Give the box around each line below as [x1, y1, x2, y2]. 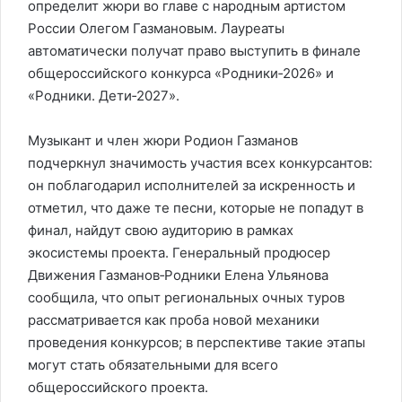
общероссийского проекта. [28, 379, 208, 396]
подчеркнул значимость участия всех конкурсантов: [28, 154, 372, 171]
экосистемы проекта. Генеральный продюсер [28, 244, 330, 261]
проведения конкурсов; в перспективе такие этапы [28, 334, 365, 351]
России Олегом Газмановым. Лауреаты [28, 20, 284, 37]
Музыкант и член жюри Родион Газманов [28, 132, 298, 149]
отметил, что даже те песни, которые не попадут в [28, 199, 363, 216]
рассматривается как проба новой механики [28, 311, 319, 328]
